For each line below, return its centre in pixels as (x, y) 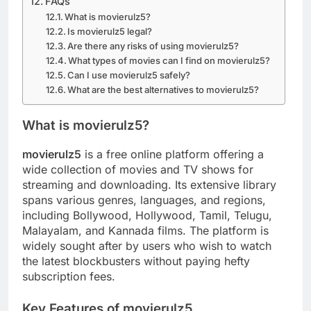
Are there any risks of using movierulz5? (153, 45)
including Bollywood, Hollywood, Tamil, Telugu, (147, 215)
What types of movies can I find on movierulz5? (169, 60)
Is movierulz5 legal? (110, 31)
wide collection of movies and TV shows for (138, 169)
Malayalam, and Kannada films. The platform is (145, 230)
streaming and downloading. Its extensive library (149, 184)
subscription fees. (69, 276)
